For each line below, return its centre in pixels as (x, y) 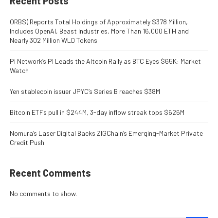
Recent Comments (50, 173)
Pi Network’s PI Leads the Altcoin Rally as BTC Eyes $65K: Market (105, 61)
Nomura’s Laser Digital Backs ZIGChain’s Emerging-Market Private (106, 133)
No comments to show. (43, 194)
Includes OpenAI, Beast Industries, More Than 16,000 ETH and (99, 31)
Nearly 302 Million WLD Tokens (54, 40)
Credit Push (27, 143)
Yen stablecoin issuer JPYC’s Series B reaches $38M (85, 91)
